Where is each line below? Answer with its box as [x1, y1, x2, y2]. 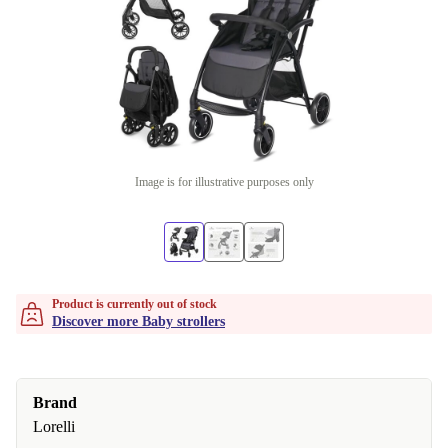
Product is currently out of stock [52, 297, 217, 311]
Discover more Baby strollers [52, 314, 225, 329]
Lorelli [33, 418, 75, 435]
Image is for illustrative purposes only [134, 175, 314, 189]
